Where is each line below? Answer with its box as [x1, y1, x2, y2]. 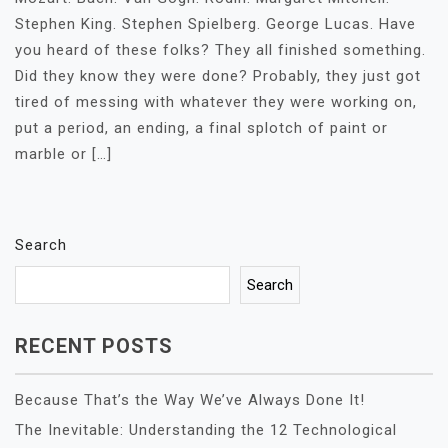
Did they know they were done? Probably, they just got [15, 67, 421, 85]
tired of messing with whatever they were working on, [15, 93, 417, 111]
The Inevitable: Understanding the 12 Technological [15, 421, 397, 439]
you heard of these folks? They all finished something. [15, 41, 426, 59]
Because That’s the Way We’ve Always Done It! [15, 391, 365, 409]
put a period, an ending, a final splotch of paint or [15, 119, 388, 137]
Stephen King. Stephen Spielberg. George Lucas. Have [15, 15, 416, 33]
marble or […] [15, 145, 112, 163]
